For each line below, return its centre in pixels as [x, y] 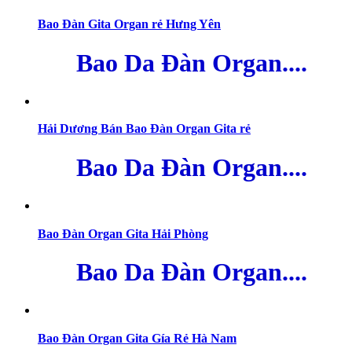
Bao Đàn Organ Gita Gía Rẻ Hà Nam [137, 338]
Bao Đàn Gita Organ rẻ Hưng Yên [129, 24]
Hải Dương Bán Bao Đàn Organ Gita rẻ [144, 129]
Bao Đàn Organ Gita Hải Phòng [123, 233]
